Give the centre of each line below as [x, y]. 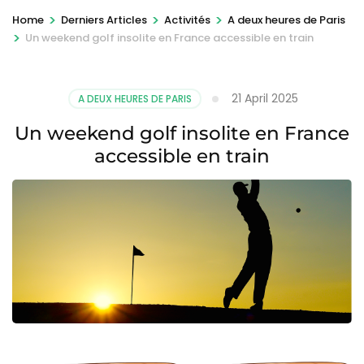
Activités [187, 19]
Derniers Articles [104, 19]
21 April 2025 [265, 98]
